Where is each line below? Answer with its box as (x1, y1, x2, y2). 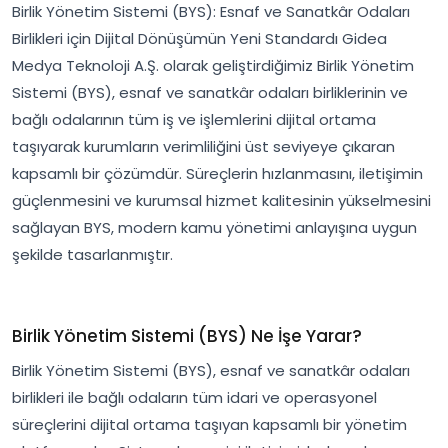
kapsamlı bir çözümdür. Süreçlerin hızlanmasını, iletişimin (12, 162, 423, 184)
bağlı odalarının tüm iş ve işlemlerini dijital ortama (12, 108, 376, 130)
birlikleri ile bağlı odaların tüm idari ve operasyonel (12, 386, 377, 408)
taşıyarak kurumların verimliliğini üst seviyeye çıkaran (12, 135, 395, 157)
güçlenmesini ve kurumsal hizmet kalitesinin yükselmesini (12, 189, 431, 211)
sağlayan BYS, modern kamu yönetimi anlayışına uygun (12, 216, 417, 238)
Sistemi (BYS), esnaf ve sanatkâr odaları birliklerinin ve (12, 81, 408, 103)
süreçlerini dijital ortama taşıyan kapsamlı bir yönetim (12, 413, 407, 435)
